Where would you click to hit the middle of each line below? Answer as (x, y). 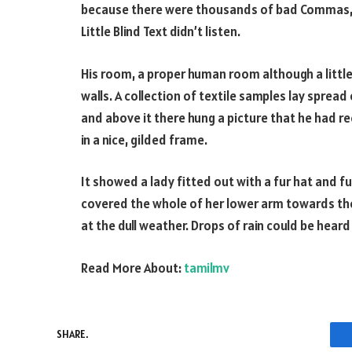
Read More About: (132, 268)
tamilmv (207, 268)
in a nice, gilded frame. (144, 139)
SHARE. (72, 335)
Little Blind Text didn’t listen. (161, 32)
